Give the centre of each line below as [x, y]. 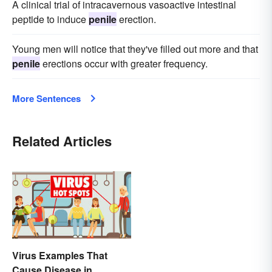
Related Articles [62, 141]
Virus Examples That [60, 255]
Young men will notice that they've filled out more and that [135, 49]
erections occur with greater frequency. [124, 64]
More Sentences [46, 99]
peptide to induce [50, 19]
